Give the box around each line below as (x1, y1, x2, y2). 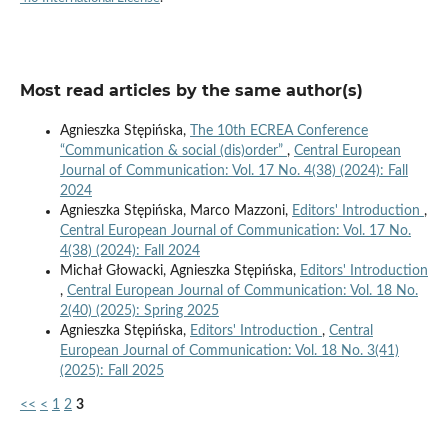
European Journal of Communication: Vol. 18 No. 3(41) (59, 344, 399, 359)
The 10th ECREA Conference (189, 124, 368, 139)
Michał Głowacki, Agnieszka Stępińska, (59, 264, 300, 279)
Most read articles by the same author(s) (19, 81, 363, 101)
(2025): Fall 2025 (59, 364, 164, 379)
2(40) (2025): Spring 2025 (59, 304, 219, 319)
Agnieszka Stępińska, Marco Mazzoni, (59, 204, 292, 219)
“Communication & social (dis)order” (59, 144, 287, 159)
